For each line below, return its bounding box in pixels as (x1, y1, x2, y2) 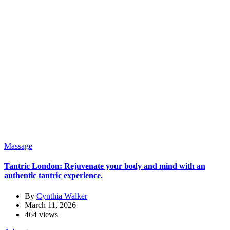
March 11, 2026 (25, 200, 76, 209)
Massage (4, 142, 32, 151)
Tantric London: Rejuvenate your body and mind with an (4, 162, 205, 171)
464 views (25, 209, 58, 219)
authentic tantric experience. (4, 171, 103, 180)
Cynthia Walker (36, 191, 87, 200)
